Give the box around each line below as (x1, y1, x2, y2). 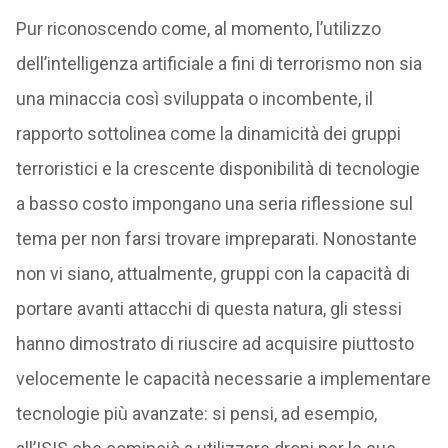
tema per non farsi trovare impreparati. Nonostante (15, 228, 417, 249)
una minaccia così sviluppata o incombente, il (15, 88, 373, 109)
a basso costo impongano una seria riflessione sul (15, 193, 413, 214)
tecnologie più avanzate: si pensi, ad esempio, (15, 403, 377, 424)
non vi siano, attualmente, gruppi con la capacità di (15, 263, 410, 284)
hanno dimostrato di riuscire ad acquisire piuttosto (15, 333, 414, 354)
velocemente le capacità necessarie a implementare (15, 368, 431, 389)
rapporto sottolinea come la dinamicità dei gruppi (15, 123, 401, 144)
